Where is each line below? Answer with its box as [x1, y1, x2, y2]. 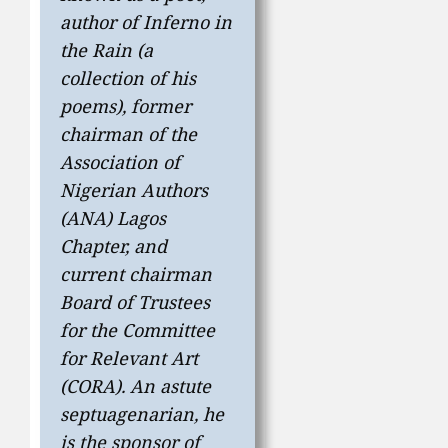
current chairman [60, 262, 212, 287]
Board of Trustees [60, 290, 210, 315]
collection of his [60, 66, 196, 91]
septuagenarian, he [60, 402, 224, 427]
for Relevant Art [60, 346, 198, 371]
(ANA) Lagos [60, 206, 166, 231]
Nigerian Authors [60, 178, 208, 203]
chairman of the [60, 122, 197, 147]
